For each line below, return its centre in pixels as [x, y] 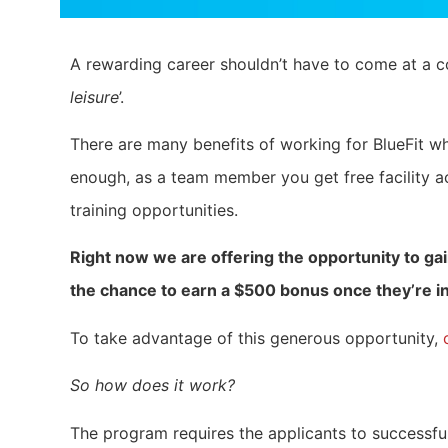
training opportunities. [156, 209]
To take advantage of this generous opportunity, [256, 337]
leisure [94, 96]
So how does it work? [152, 385]
